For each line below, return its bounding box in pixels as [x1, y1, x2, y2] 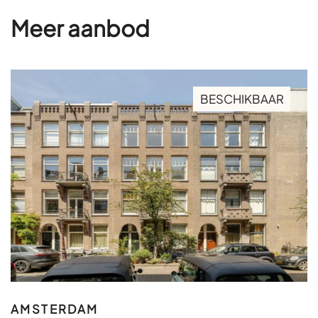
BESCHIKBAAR [199, 91, 284, 106]
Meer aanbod [11, 13, 150, 42]
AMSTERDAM [11, 301, 99, 317]
